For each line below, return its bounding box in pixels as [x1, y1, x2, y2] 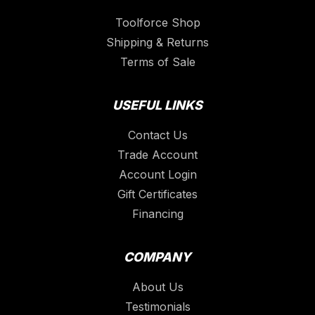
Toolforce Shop [115, 15, 200, 30]
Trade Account [117, 148, 198, 162]
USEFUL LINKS [112, 98, 202, 113]
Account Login [118, 167, 197, 182]
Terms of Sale [120, 55, 195, 70]
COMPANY [124, 250, 191, 265]
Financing [131, 207, 184, 221]
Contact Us [127, 128, 188, 143]
